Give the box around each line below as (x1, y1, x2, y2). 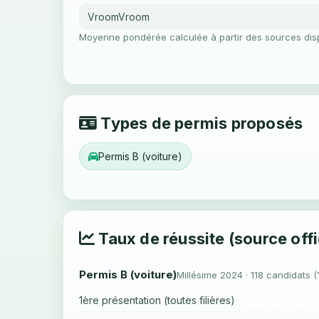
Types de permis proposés (97, 114, 303, 133)
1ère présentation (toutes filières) (79, 293, 235, 306)
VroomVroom (88, 11, 150, 23)
